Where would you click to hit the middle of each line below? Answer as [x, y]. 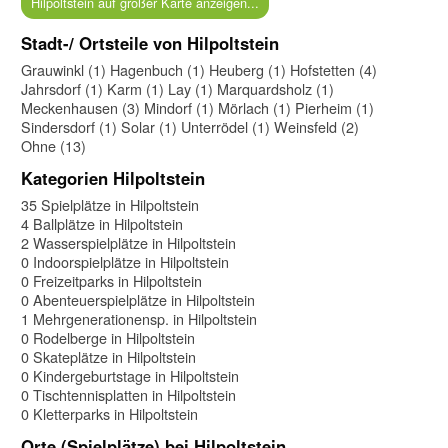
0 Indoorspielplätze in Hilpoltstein [125, 261]
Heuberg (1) [247, 69]
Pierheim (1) [334, 107]
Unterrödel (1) [225, 126]
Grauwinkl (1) [63, 69]
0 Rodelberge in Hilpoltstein [108, 337]
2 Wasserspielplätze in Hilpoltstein [128, 242]
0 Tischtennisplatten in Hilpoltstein [128, 394]
